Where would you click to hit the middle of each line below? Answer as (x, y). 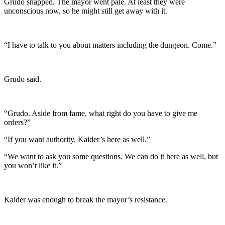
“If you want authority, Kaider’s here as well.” (77, 139)
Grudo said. (23, 79)
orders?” (17, 122)
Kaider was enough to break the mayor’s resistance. (86, 199)
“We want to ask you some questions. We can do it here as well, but (111, 156)
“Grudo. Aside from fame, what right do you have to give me (101, 113)
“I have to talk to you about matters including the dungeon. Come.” (110, 45)
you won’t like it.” (33, 165)
